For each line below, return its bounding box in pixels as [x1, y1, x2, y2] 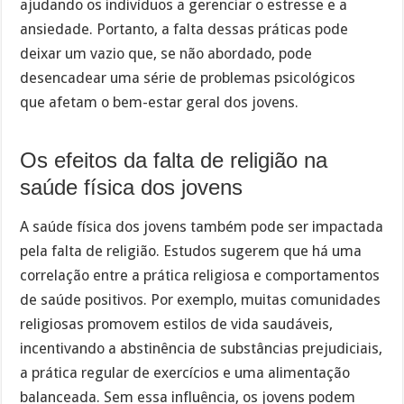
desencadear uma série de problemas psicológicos [20, 69, 356, 87]
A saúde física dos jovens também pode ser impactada [20, 218, 384, 236]
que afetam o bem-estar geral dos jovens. [20, 93, 299, 111]
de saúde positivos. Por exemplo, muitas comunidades [20, 291, 381, 309]
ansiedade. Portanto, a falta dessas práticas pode [20, 20, 349, 38]
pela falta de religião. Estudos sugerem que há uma [20, 243, 363, 261]
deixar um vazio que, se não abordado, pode [20, 44, 313, 62]
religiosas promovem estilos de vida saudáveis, [20, 316, 334, 334]
